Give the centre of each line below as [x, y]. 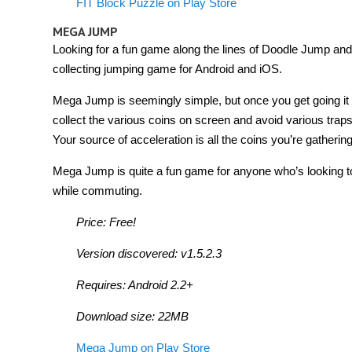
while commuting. [97, 190]
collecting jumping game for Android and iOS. [167, 68]
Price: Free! [106, 222]
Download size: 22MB [132, 316]
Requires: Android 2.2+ [135, 284]
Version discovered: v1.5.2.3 [149, 253]
